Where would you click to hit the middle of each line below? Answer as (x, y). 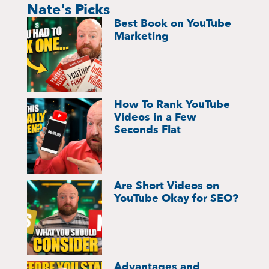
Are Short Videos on (167, 186)
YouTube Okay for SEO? (177, 199)
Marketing (142, 36)
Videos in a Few (156, 117)
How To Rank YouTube (172, 104)
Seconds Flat (148, 130)
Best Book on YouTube (173, 23)
